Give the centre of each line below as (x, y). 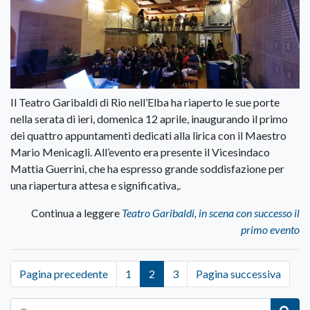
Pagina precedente (64, 274)
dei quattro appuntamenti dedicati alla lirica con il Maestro (148, 136)
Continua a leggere (76, 213)
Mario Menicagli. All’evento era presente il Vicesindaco (140, 152)
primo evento (270, 230)
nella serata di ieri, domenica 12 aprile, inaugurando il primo (149, 119)
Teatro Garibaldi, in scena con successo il (211, 213)
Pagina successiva (238, 274)
